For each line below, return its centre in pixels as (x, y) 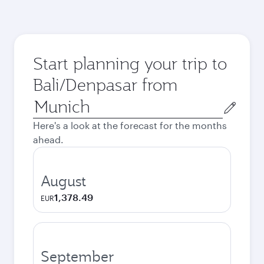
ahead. (48, 139)
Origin (46, 102)
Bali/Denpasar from (105, 85)
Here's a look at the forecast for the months (130, 125)
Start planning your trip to (130, 63)
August (63, 181)
